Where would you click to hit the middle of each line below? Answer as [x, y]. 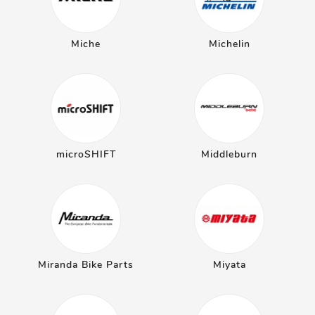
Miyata [229, 265]
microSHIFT [86, 154]
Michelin [229, 44]
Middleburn [229, 154]
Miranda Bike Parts [86, 265]
